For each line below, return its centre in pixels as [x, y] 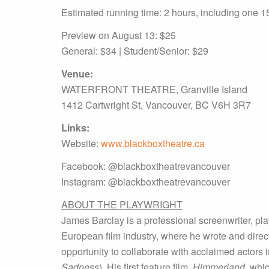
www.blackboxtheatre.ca [153, 143]
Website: [81, 143]
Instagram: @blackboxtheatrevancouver [146, 182]
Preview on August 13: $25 [119, 35]
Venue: [77, 74]
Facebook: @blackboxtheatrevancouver [146, 166]
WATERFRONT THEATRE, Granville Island [154, 89]
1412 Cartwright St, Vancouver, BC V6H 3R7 [156, 105]
